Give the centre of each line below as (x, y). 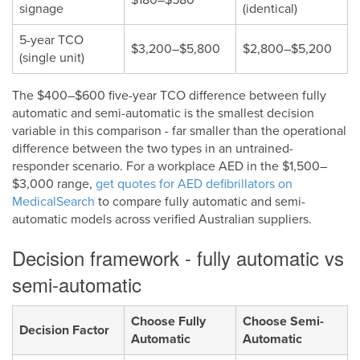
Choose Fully (168, 321)
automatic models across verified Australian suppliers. (162, 219)
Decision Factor (64, 330)
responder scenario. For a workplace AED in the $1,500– (170, 166)
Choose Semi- (283, 321)
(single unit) (52, 57)
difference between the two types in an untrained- (153, 148)
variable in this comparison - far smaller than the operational (179, 131)
